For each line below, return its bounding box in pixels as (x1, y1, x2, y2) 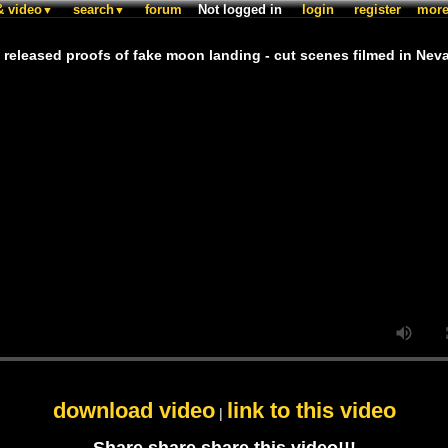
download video (52, 398, 215, 424)
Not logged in (197, 2, 282, 17)
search (72, 2, 114, 17)
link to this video (226, 398, 396, 424)
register (353, 2, 401, 17)
